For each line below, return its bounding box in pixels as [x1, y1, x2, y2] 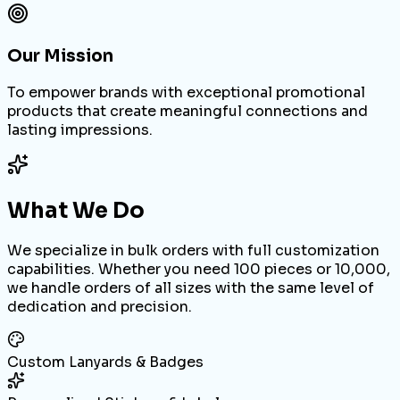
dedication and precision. [7, 297, 192, 317]
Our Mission [7, 45, 113, 66]
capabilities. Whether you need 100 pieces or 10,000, [7, 260, 390, 279]
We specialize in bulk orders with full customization [7, 241, 379, 261]
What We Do [7, 196, 145, 224]
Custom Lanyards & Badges [7, 353, 204, 372]
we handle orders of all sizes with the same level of [7, 279, 374, 298]
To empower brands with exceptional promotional [7, 82, 365, 102]
